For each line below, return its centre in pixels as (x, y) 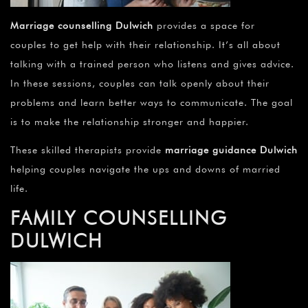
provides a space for (207, 26)
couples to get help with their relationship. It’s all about (145, 45)
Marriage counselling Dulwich (82, 26)
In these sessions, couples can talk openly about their (140, 84)
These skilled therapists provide (88, 150)
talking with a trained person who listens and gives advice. (152, 64)
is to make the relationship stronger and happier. (130, 122)
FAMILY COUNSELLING (119, 218)
